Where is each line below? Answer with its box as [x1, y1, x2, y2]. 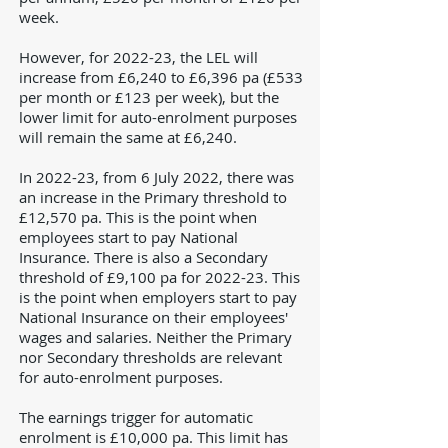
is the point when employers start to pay [19, 287, 297, 307]
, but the [222, 87, 279, 107]
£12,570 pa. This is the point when [19, 207, 257, 227]
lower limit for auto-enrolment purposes [19, 107, 297, 127]
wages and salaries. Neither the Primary [19, 327, 292, 347]
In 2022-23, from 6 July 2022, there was [19, 167, 294, 187]
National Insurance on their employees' [19, 307, 288, 327]
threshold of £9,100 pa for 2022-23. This [19, 267, 300, 287]
